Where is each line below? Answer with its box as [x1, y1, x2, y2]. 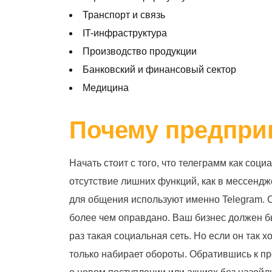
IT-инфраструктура [83, 28, 167, 38]
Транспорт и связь [83, 10, 165, 20]
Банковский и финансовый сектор [83, 64, 236, 75]
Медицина [83, 83, 129, 93]
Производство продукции [83, 46, 197, 56]
